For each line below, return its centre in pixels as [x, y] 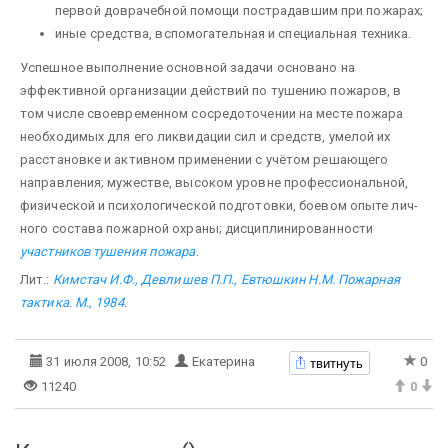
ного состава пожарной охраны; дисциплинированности [196, 228]
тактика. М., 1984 [72, 302]
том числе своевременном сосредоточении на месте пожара [212, 113]
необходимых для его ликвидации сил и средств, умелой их [205, 136]
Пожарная [367, 279]
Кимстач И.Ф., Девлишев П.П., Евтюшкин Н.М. [193, 279]
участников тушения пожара [108, 251]
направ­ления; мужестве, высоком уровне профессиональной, [214, 182]
